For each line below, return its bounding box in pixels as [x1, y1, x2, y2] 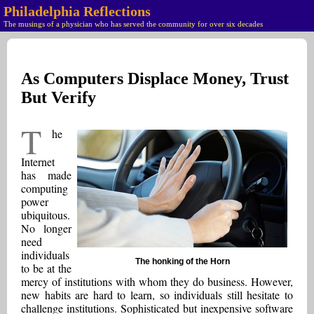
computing [21, 180, 68, 196]
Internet [21, 153, 55, 169]
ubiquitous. [21, 207, 70, 222]
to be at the [21, 260, 71, 275]
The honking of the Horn [135, 257, 230, 266]
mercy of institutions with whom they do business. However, [21, 273, 293, 289]
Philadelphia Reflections [4, 4, 151, 19]
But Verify [21, 88, 96, 107]
